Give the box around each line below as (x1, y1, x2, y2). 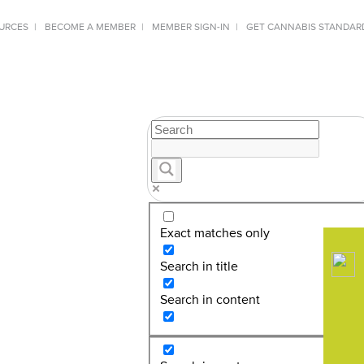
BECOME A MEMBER (45, 23, 136, 32)
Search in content (160, 293, 261, 307)
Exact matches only (160, 227, 271, 240)
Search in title (160, 260, 239, 274)
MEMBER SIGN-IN (152, 23, 230, 32)
